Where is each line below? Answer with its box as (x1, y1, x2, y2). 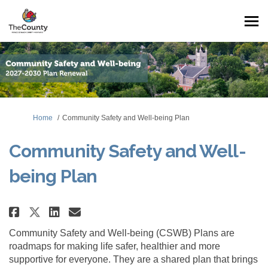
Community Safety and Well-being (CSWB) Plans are (9, 228, 234, 239)
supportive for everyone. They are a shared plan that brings (9, 254, 258, 265)
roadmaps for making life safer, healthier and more (9, 241, 220, 252)
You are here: (8, 113, 52, 122)
